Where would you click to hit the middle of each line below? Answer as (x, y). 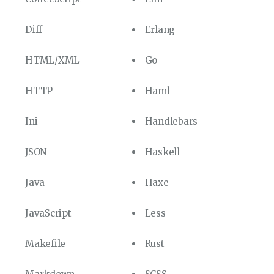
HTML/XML (53, 61)
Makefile (46, 244)
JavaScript (48, 213)
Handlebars (171, 122)
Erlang (160, 30)
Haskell (162, 152)
